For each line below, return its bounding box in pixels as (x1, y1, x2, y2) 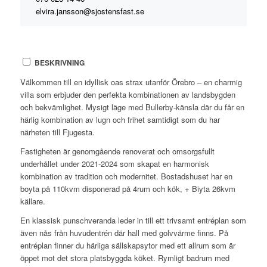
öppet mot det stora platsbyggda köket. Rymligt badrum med (20, 252, 229, 264)
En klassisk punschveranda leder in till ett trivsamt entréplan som (20, 215, 246, 226)
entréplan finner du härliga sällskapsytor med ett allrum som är (20, 240, 235, 252)
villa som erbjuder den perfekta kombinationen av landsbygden (20, 89, 235, 101)
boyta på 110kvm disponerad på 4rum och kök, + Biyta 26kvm (20, 183, 235, 195)
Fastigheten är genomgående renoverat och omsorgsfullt (20, 145, 215, 157)
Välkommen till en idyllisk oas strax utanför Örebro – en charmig (20, 76, 242, 88)
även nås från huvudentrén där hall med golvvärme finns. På (20, 227, 228, 239)
